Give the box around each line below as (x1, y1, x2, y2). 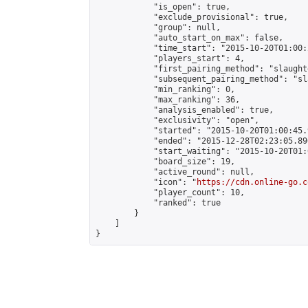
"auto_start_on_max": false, (96, 33, 283, 43)
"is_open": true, (96, 2, 230, 12)
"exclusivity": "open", (96, 115, 259, 125)
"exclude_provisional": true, (96, 12, 288, 22)
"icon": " (96, 177, 197, 187)
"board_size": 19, (96, 157, 235, 166)
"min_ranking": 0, (96, 85, 235, 94)
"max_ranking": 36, (96, 95, 240, 104)
